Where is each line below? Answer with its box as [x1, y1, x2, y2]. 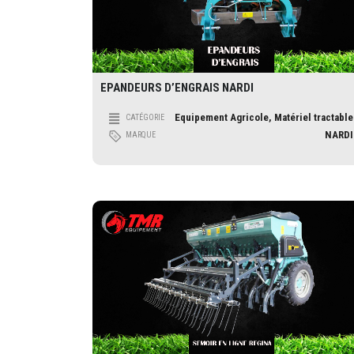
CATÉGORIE [126, 112, 164, 122]
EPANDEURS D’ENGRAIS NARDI [100, 80, 254, 95]
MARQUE [126, 130, 156, 139]
